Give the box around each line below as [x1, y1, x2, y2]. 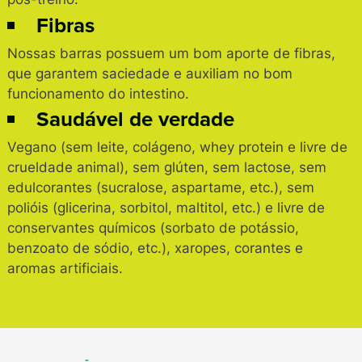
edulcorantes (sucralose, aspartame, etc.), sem [7, 179, 315, 196]
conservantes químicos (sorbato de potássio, [7, 220, 300, 237]
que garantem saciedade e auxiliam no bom [7, 65, 293, 82]
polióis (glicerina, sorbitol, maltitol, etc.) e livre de [7, 200, 326, 217]
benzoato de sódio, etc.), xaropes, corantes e [7, 240, 304, 257]
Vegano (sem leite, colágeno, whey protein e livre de [7, 139, 348, 156]
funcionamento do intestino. [7, 85, 190, 102]
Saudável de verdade [36, 103, 235, 135]
